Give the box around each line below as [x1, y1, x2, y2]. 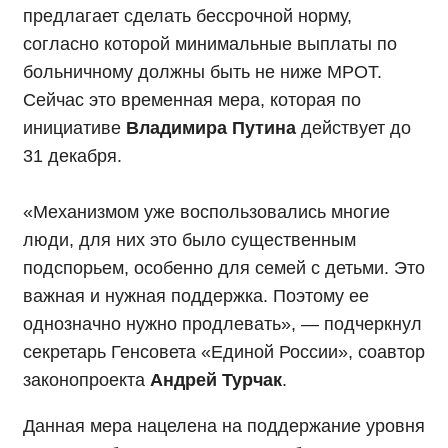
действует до [296, 118, 411, 139]
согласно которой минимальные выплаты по [23, 34, 397, 55]
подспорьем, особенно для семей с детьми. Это [23, 258, 425, 279]
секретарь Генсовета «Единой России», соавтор [23, 342, 425, 363]
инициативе [23, 118, 126, 139]
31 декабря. [23, 146, 122, 167]
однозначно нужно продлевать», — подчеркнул [23, 314, 422, 335]
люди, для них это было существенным [23, 230, 356, 251]
